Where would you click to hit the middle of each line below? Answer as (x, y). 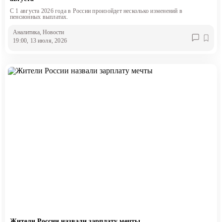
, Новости (52, 32)
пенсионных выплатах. (39, 17)
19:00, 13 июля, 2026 (40, 41)
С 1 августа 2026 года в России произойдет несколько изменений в (96, 11)
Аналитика (27, 32)
